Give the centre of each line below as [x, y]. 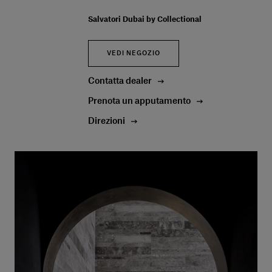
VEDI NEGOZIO [133, 54]
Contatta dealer [120, 82]
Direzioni [106, 122]
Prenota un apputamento [139, 102]
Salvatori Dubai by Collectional [144, 20]
